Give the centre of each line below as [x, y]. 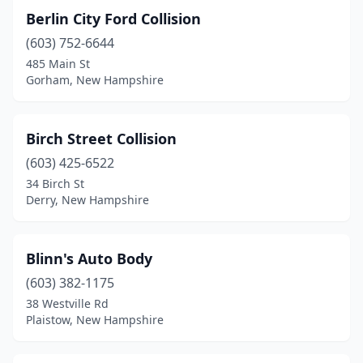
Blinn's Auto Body [89, 258]
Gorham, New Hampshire [95, 80]
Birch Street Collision [101, 139]
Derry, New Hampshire [88, 200]
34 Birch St [55, 184]
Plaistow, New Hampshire [95, 320]
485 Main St [58, 64]
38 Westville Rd [67, 303]
